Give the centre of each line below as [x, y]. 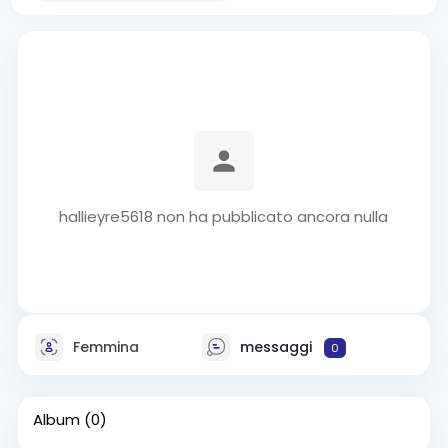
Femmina [103, 346]
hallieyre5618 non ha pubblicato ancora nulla [224, 216]
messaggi [276, 346]
